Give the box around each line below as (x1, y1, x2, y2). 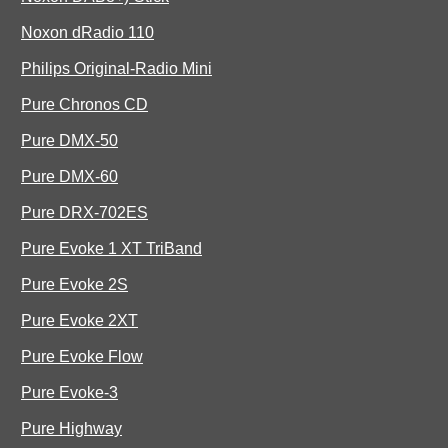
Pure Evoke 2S (21, 276, 128, 294)
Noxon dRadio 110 (21, 24, 154, 42)
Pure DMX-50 (21, 132, 118, 150)
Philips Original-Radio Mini (21, 60, 212, 78)
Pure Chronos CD (21, 96, 148, 114)
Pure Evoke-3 (21, 384, 118, 402)
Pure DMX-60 (21, 168, 118, 186)
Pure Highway (21, 420, 122, 438)
